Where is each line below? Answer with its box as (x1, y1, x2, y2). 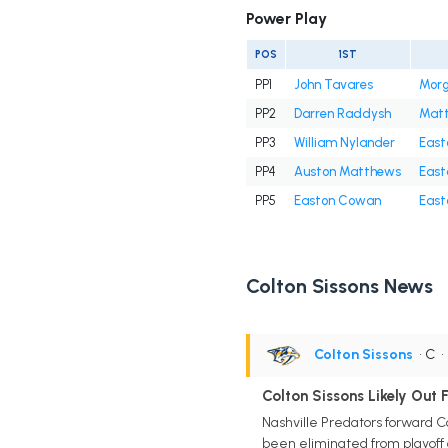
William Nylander (293, 135, 395, 151)
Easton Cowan (293, 193, 381, 209)
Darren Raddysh (293, 106, 391, 122)
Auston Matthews (293, 164, 401, 180)
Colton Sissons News (245, 274, 433, 299)
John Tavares (293, 77, 373, 93)
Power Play (245, 9, 327, 29)
